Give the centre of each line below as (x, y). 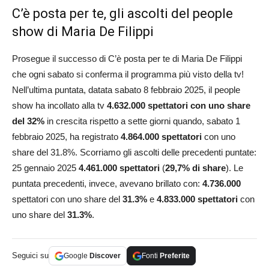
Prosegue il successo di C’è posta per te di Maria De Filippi (127, 59)
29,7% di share (195, 168)
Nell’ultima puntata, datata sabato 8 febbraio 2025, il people (126, 90)
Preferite (175, 256)
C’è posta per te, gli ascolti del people (122, 14)
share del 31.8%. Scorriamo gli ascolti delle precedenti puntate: (134, 153)
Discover (105, 256)
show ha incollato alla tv (59, 106)
